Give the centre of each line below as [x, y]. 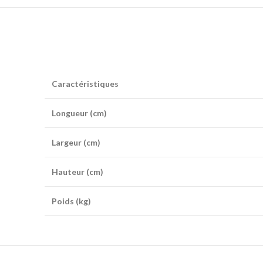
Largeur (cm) [76, 143]
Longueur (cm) [79, 113]
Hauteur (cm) [77, 172]
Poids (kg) [71, 201]
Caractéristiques [85, 84]
